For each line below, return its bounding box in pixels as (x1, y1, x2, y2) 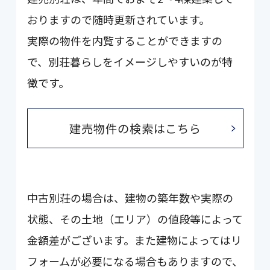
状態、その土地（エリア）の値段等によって (27, 211, 243, 227)
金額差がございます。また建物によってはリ (27, 232, 242, 248)
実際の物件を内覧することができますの (27, 33, 223, 49)
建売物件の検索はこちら (69, 120, 202, 137)
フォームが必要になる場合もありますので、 (27, 253, 243, 269)
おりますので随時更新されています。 (27, 11, 210, 28)
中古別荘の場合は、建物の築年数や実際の (27, 190, 234, 206)
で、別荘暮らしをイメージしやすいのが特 (27, 54, 233, 70)
